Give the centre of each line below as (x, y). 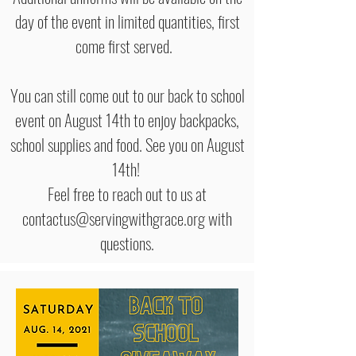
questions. (127, 243)
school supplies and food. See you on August (127, 144)
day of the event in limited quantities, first (127, 21)
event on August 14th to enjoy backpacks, (127, 120)
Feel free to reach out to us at (127, 193)
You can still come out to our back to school (127, 95)
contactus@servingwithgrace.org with (127, 218)
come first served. (127, 46)
